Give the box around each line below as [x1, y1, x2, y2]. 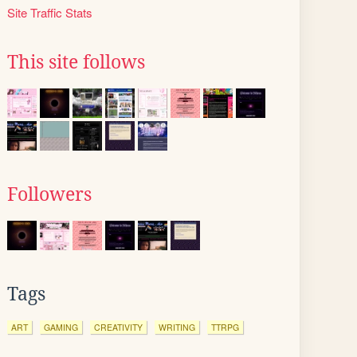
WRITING [159, 321, 195, 333]
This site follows [7, 52, 145, 73]
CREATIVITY [94, 321, 143, 333]
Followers [7, 184, 92, 205]
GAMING [44, 321, 78, 333]
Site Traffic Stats [7, 4, 92, 21]
